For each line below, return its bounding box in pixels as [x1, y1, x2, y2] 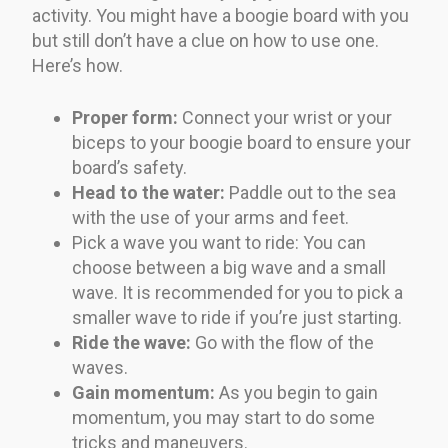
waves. [72, 356, 128, 378]
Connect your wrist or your [178, 106, 392, 128]
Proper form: [72, 106, 178, 128]
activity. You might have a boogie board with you [32, 4, 409, 26]
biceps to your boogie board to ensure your [72, 131, 411, 153]
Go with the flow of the [191, 331, 374, 353]
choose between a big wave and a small [72, 256, 386, 278]
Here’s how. [32, 54, 123, 76]
